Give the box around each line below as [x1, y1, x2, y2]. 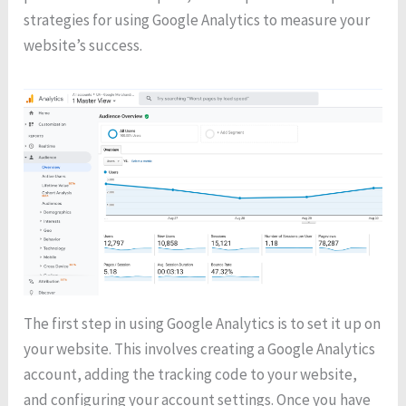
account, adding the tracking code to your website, [24, 363, 358, 384]
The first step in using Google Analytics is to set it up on [24, 313, 382, 333]
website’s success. [24, 35, 143, 56]
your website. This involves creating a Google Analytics [24, 338, 376, 359]
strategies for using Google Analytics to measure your [24, 10, 371, 31]
